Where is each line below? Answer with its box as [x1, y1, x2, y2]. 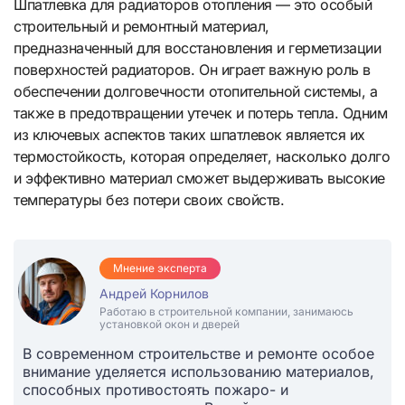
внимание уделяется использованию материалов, [23, 363, 374, 381]
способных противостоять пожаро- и [23, 381, 288, 400]
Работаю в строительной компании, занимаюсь [99, 305, 353, 319]
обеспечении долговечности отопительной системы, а [14, 82, 378, 101]
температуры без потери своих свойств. [14, 191, 285, 210]
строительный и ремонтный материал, [14, 17, 269, 36]
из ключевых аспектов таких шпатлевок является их [14, 126, 365, 145]
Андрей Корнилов [99, 286, 209, 302]
